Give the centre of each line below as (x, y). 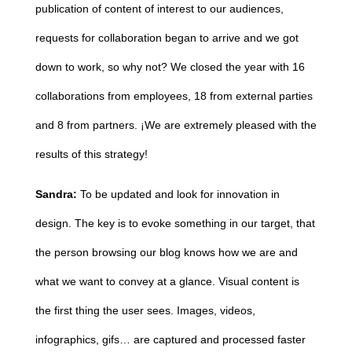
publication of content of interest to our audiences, (159, 9)
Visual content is (258, 281)
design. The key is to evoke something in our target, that (175, 223)
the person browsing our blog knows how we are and (166, 252)
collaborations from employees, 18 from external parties (174, 96)
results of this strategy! (91, 154)
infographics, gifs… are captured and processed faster (170, 339)
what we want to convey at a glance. (126, 281)
